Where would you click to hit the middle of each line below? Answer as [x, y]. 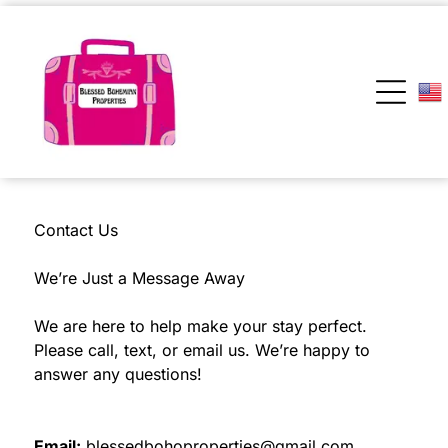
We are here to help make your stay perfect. [200, 325]
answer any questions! [117, 373]
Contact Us [75, 229]
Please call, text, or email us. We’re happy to [201, 349]
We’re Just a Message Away [139, 277]
